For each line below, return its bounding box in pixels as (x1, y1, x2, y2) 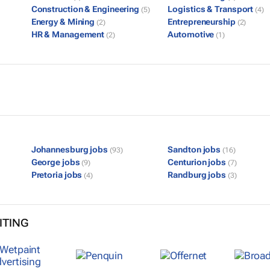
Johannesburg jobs (31, 145, 110, 154)
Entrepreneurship (168, 17, 237, 27)
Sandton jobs (168, 145, 223, 154)
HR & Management (31, 30, 107, 39)
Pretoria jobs (31, 170, 84, 180)
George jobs (31, 157, 82, 167)
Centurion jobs (168, 157, 228, 167)
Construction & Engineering (31, 4, 141, 14)
